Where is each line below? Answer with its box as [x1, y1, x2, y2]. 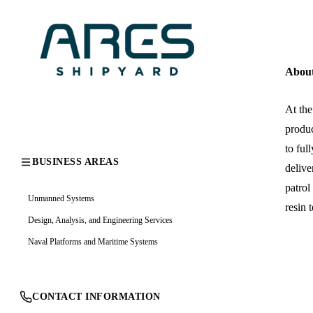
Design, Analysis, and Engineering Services [28, 214, 173, 225]
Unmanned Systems [28, 193, 94, 203]
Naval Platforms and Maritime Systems [28, 236, 158, 247]
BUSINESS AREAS [32, 156, 119, 167]
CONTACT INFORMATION [32, 291, 161, 302]
